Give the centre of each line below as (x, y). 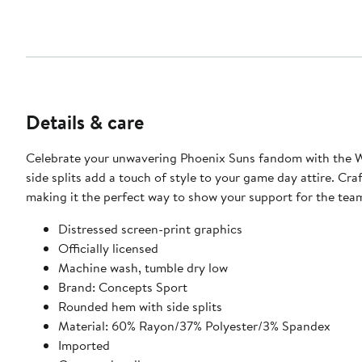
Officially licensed (108, 248)
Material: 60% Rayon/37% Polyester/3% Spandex (194, 325)
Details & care (85, 122)
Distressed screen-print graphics (150, 228)
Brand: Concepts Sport (123, 286)
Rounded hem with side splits (140, 306)
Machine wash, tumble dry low (143, 267)
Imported (84, 345)
